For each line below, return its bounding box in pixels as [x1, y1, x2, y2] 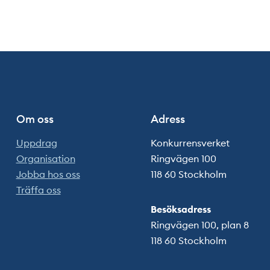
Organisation [16, 152, 75, 165]
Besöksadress [150, 202, 211, 215]
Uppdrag [16, 136, 57, 149]
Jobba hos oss [16, 168, 80, 180]
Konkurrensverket [150, 136, 230, 149]
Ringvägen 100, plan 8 [150, 218, 249, 231]
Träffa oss [16, 183, 61, 196]
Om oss [16, 111, 54, 126]
